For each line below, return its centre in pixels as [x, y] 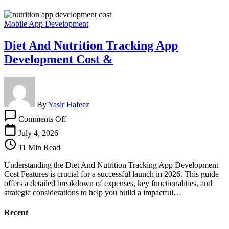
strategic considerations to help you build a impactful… [93, 192]
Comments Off [42, 119]
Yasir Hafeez [69, 104]
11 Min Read [38, 147]
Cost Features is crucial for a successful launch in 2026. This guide [111, 174]
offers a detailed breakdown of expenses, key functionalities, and [108, 183]
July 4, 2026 [38, 133]
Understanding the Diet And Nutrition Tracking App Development [111, 165]
